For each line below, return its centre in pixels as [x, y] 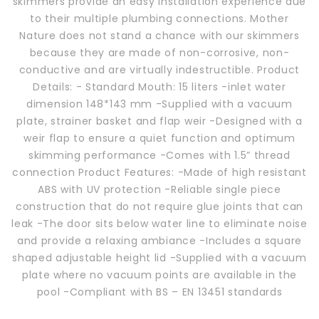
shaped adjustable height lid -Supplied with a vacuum [159, 257]
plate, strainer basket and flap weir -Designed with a [159, 121]
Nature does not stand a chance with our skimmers [159, 35]
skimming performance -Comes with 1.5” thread [159, 155]
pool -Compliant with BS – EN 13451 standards [159, 292]
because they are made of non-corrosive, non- [159, 52]
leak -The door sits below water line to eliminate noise [159, 223]
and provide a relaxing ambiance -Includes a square [159, 240]
